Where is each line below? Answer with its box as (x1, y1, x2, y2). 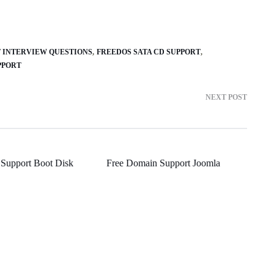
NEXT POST (206, 92, 247, 102)
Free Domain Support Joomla (106, 157, 220, 168)
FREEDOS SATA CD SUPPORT (97, 47, 201, 56)
